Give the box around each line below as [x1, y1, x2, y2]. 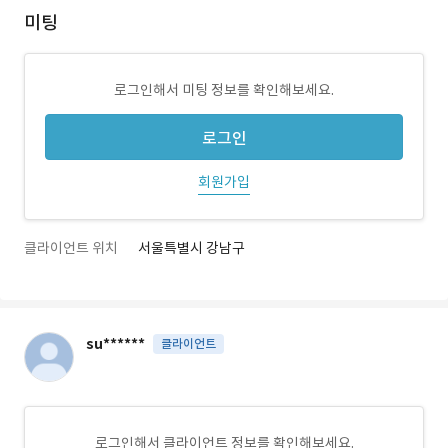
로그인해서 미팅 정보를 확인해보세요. [114, 81, 334, 99]
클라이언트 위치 [24, 239, 118, 257]
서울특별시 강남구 [138, 239, 245, 257]
